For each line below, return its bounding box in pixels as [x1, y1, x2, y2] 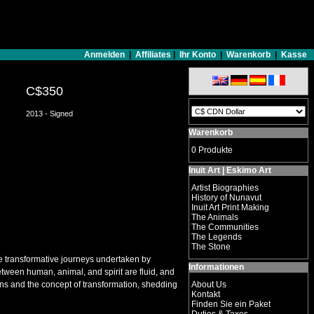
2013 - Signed [26, 109, 73, 118]
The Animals [191, 212, 238, 222]
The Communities [191, 222, 259, 232]
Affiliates [135, 50, 171, 60]
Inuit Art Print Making [191, 203, 269, 212]
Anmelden [84, 50, 127, 60]
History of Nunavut [191, 193, 261, 203]
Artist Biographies [191, 183, 259, 193]
